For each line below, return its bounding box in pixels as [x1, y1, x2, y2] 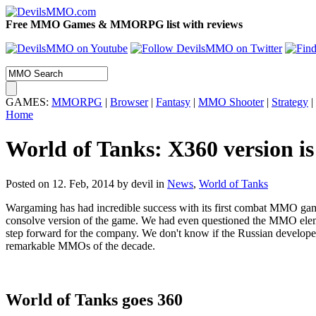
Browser [110, 96, 148, 108]
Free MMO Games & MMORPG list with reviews [6, 18, 243, 30]
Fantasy [156, 96, 190, 108]
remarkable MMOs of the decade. [6, 239, 155, 252]
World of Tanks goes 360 [6, 290, 183, 309]
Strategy [272, 96, 308, 108]
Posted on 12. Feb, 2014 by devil [6, 177, 153, 190]
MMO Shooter [198, 96, 264, 108]
